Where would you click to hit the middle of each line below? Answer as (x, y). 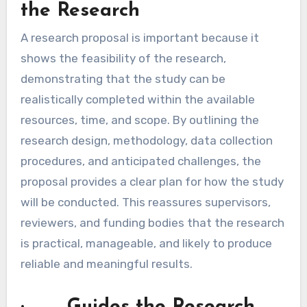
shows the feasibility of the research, (123, 58)
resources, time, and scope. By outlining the (139, 120)
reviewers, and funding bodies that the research (152, 222)
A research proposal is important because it (139, 37)
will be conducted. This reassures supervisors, (145, 202)
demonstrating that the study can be (123, 78)
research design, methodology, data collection (146, 140)
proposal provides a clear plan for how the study (152, 181)
